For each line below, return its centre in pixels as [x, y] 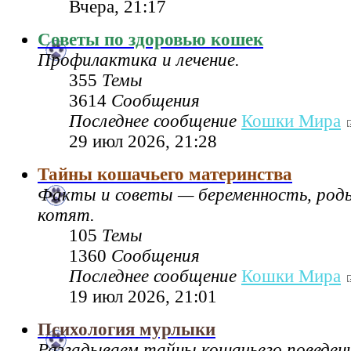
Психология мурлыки [127, 330]
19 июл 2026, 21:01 [143, 297]
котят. [66, 215]
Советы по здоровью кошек [150, 40]
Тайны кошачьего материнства [165, 175]
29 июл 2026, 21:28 [143, 142]
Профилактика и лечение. [139, 60]
